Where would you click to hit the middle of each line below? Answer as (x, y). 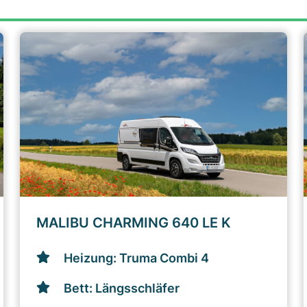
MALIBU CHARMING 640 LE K (134, 223)
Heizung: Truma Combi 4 (137, 258)
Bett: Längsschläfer (122, 288)
